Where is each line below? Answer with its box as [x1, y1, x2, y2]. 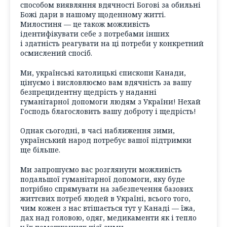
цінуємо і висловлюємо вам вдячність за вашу [20, 77, 192, 87]
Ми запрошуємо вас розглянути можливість [20, 165, 182, 175]
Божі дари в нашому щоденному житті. [20, 10, 166, 20]
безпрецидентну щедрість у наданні [20, 87, 157, 97]
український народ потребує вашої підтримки [20, 135, 192, 145]
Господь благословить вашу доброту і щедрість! [20, 106, 196, 116]
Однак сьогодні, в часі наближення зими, [20, 126, 175, 136]
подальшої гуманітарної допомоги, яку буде [20, 174, 185, 184]
